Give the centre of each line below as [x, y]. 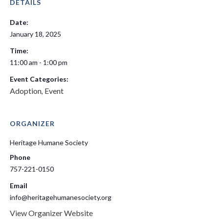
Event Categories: [39, 79]
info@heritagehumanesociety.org [61, 197]
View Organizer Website [51, 213]
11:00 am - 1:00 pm [39, 62]
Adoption [26, 90]
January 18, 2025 [35, 34]
